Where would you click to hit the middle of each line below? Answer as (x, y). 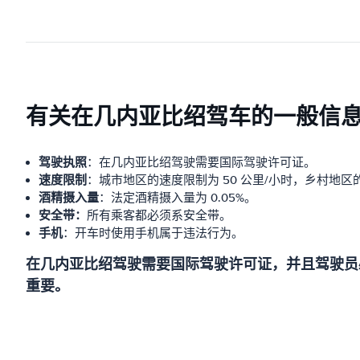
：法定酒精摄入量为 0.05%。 (178, 198)
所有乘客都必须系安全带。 (159, 215)
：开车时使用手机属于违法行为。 (153, 233)
